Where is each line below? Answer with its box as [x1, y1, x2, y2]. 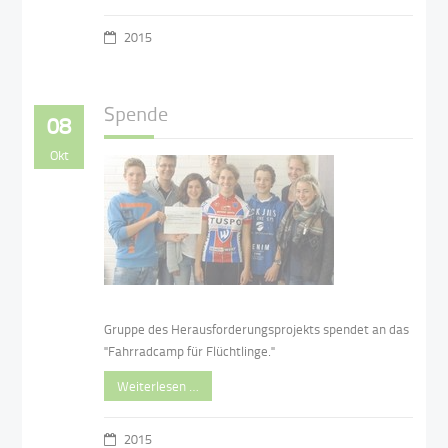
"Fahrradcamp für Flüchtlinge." [104, 342, 276, 361]
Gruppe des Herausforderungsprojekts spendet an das [104, 320, 410, 339]
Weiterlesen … [117, 377, 200, 396]
